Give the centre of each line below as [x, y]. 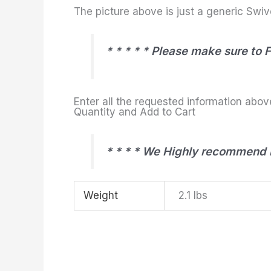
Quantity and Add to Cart [135, 112]
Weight [101, 195]
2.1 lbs [193, 195]
